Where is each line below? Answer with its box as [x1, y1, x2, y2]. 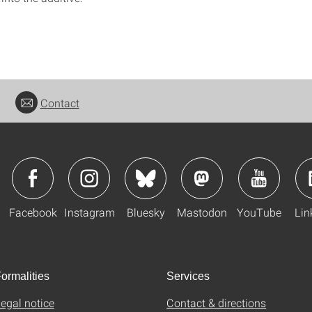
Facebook [8, 205, 57, 219]
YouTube [236, 205, 281, 219]
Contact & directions [166, 295, 267, 310]
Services [166, 270, 210, 282]
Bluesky [126, 205, 165, 219]
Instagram [63, 205, 115, 219]
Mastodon [177, 205, 227, 219]
